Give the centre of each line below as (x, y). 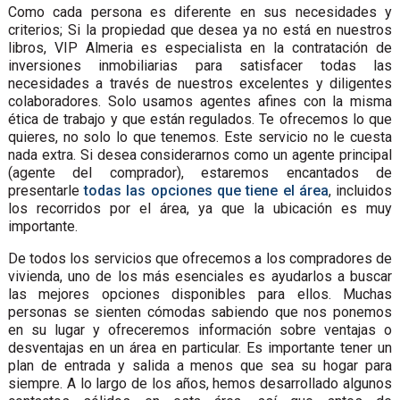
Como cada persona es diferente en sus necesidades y (200, 12)
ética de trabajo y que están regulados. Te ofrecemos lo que (200, 119)
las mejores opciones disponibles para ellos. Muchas (200, 294)
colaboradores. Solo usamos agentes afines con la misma (200, 101)
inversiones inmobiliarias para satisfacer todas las (200, 65)
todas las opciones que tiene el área (206, 190)
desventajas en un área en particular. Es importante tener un (200, 347)
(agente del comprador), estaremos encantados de (200, 172)
